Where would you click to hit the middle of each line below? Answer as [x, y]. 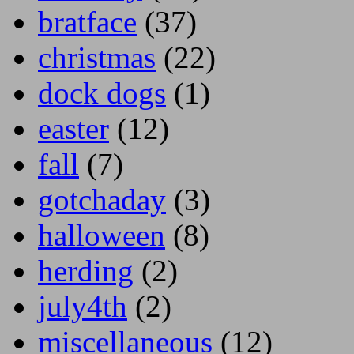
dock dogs [102, 93]
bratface [87, 22]
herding [86, 271]
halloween [102, 235]
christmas [97, 58]
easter [73, 129]
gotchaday [102, 200]
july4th [83, 307]
